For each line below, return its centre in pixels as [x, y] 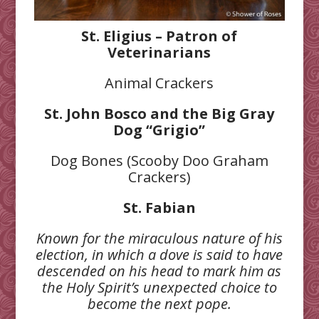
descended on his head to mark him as [159, 271]
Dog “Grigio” [159, 130]
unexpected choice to [210, 287]
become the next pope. [159, 303]
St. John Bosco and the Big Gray [159, 113]
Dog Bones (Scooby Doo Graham [159, 160]
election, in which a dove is [120, 254]
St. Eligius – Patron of [159, 36]
